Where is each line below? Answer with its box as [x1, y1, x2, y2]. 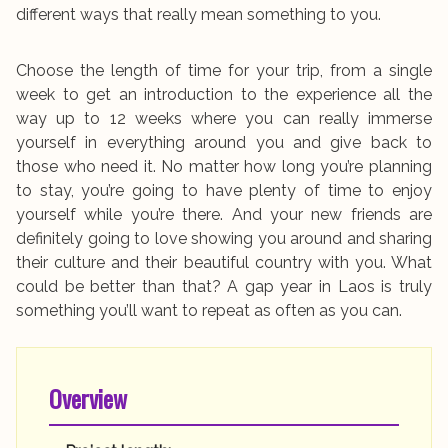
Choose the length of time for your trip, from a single [16, 61, 432, 81]
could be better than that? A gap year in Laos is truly [16, 277, 432, 297]
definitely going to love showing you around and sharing [16, 229, 432, 249]
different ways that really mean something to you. [16, 5, 381, 25]
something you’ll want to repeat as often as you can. [16, 301, 402, 321]
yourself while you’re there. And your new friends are [16, 205, 432, 225]
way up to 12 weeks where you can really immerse [16, 109, 432, 129]
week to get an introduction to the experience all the [16, 85, 432, 105]
